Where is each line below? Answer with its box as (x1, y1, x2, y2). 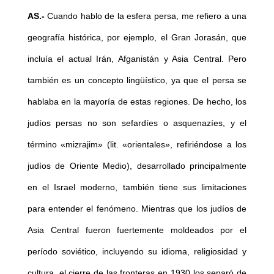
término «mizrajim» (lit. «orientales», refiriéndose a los (27, 139, 247, 150)
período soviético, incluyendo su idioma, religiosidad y (27, 246, 247, 257)
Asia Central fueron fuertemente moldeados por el (27, 225, 247, 235)
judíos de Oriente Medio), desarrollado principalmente (27, 161, 247, 171)
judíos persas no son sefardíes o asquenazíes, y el (27, 118, 247, 128)
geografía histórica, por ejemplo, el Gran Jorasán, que (27, 32, 247, 43)
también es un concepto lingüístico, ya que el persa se (27, 75, 247, 86)
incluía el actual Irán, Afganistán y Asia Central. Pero (27, 54, 247, 64)
